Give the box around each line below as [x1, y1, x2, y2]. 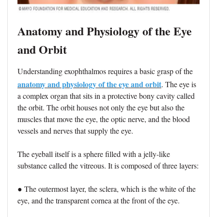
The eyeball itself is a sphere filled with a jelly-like [17, 149, 170, 159]
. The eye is [161, 79, 196, 90]
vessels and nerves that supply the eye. [17, 125, 133, 136]
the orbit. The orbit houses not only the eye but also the [17, 102, 185, 113]
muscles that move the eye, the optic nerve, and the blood [17, 114, 190, 124]
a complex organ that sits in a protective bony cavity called [17, 91, 195, 101]
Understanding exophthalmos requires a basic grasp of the [17, 66, 193, 77]
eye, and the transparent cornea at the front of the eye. [17, 195, 180, 206]
